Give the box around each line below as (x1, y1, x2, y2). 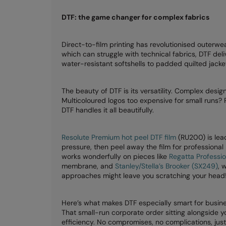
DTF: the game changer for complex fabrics (62, 13, 209, 22)
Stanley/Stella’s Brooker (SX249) (115, 161, 218, 171)
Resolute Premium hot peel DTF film (62, 133, 176, 142)
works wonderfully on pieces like (62, 152, 169, 161)
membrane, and (62, 161, 115, 171)
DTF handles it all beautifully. (62, 105, 154, 115)
